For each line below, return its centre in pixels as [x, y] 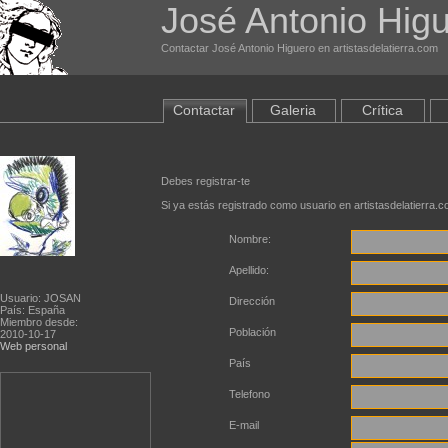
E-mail [244, 425]
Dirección [252, 301]
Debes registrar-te [205, 181]
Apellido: [249, 270]
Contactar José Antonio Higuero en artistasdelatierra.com [299, 48]
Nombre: [250, 239]
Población [252, 332]
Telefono [249, 394]
